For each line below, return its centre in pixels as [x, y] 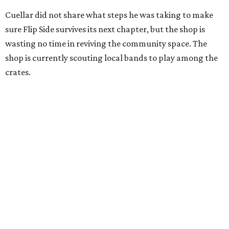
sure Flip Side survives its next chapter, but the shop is [105, 29]
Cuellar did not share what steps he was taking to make [109, 15]
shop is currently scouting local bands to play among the [111, 58]
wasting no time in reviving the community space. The [106, 44]
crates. [18, 72]
